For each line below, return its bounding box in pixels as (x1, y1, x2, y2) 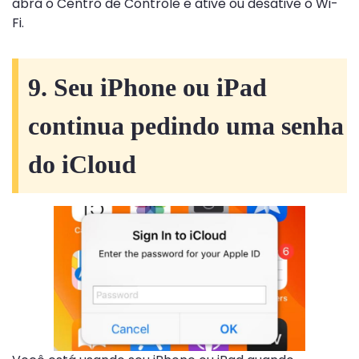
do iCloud (28, 149, 136, 179)
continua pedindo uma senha (28, 111, 344, 140)
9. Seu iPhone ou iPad (28, 72, 267, 102)
